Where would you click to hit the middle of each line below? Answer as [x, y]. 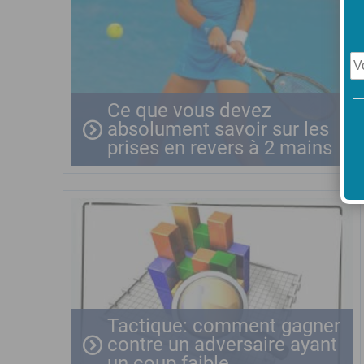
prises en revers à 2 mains [220, 148]
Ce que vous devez [189, 110]
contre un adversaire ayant [222, 344]
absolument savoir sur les [218, 129]
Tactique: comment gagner [224, 326]
